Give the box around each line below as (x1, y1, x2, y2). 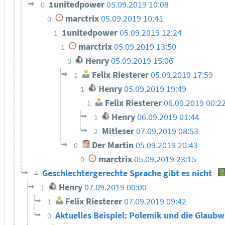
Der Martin (89, 139, 134, 151)
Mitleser (101, 125, 136, 137)
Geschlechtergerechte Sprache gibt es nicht (42, 167, 214, 179)
